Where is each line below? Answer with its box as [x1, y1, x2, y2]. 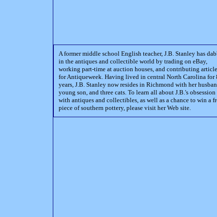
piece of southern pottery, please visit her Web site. [59, 104, 191, 111]
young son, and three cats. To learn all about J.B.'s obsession [59, 89, 216, 96]
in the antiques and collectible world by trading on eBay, [59, 58, 207, 65]
